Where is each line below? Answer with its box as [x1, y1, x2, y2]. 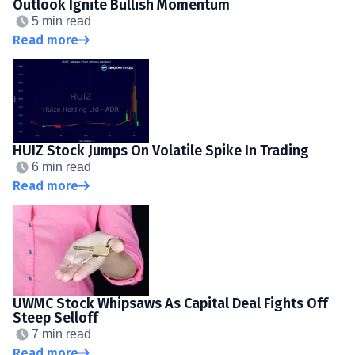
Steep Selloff [13, 308, 98, 326]
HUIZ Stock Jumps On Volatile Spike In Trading [13, 141, 309, 159]
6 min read [32, 159, 91, 174]
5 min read [32, 13, 91, 28]
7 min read [32, 326, 91, 341]
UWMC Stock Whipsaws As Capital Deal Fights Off [13, 294, 328, 312]
